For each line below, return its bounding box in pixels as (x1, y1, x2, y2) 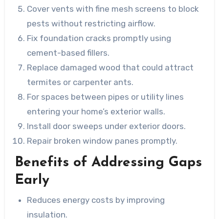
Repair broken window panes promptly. (27, 135, 178, 146)
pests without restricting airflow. (27, 18, 156, 28)
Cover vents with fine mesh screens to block (27, 3, 199, 14)
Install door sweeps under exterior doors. (27, 121, 186, 131)
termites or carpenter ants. (27, 77, 134, 87)
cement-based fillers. (27, 47, 110, 58)
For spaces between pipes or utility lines (27, 91, 184, 102)
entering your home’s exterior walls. (27, 106, 166, 116)
